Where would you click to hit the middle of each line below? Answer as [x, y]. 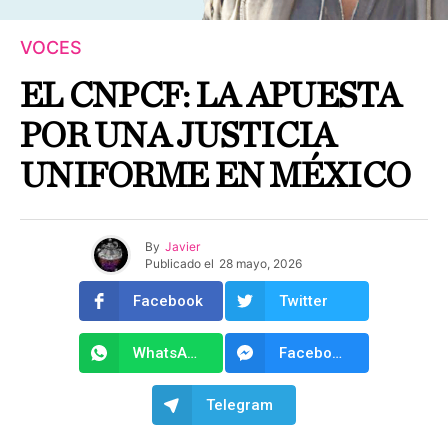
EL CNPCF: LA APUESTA [210, 96]
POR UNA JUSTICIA [178, 136]
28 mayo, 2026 [260, 263]
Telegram [239, 405]
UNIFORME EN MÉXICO [215, 176]
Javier [182, 246]
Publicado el [179, 263]
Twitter [303, 301]
